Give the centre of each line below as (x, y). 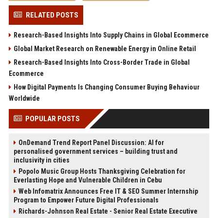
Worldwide (24, 99)
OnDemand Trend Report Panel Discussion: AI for (91, 143)
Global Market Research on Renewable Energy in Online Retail (105, 49)
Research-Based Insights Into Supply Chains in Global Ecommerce (111, 35)
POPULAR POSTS (52, 119)
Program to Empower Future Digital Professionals (86, 200)
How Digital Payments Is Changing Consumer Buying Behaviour (106, 87)
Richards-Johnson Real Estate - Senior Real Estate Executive (108, 211)
